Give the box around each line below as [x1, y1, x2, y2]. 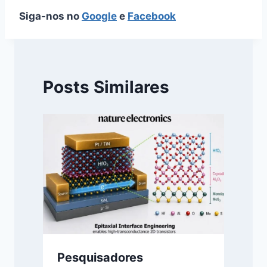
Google [82, 10, 117, 23]
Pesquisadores [57, 250, 143, 265]
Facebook [128, 10, 176, 23]
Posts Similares [43, 76, 169, 97]
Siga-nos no [19, 10, 82, 23]
